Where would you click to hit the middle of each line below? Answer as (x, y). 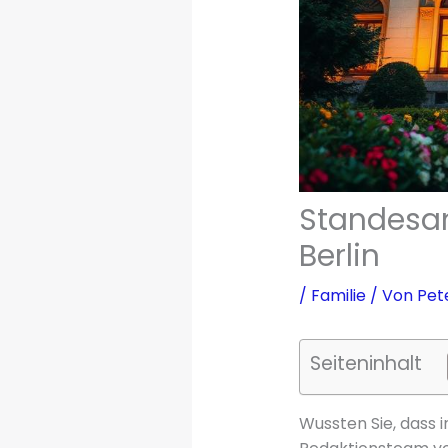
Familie (338, 296)
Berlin (339, 256)
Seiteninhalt (365, 364)
